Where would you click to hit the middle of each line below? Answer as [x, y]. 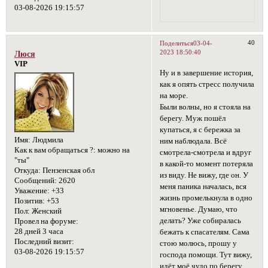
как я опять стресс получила [207, 85]
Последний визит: [44, 241]
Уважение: [32, 191]
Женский [45, 211]
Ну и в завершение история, [207, 73]
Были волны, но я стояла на [205, 107]
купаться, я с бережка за [200, 130]
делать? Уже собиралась [201, 221]
